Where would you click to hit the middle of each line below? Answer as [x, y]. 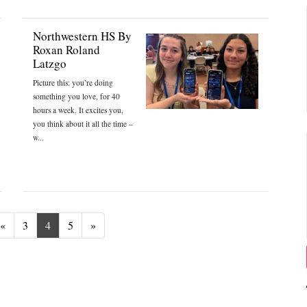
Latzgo [50, 63]
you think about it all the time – [83, 124]
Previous [24, 224]
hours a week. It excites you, [78, 110]
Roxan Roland [67, 50]
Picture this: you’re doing [73, 83]
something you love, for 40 [77, 96]
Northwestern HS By [83, 36]
